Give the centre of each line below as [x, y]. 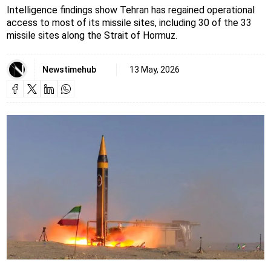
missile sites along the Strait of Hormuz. [92, 36]
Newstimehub [69, 69]
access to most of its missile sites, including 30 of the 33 [129, 23]
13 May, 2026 [154, 69]
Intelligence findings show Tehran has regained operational [130, 10]
